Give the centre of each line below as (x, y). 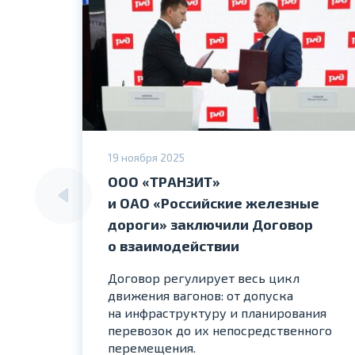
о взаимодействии (174, 245)
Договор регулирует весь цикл (204, 277)
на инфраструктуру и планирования (217, 312)
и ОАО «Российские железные (214, 202)
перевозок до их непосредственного (220, 330)
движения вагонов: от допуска (200, 295)
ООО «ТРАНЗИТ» (164, 181)
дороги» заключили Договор (210, 224)
